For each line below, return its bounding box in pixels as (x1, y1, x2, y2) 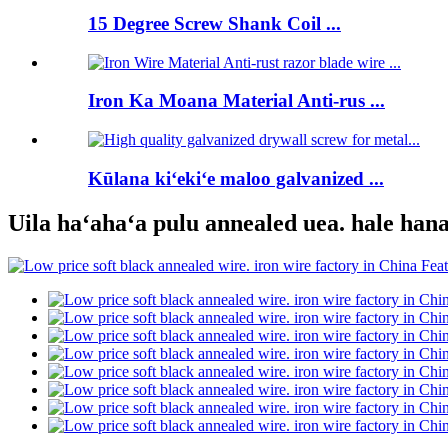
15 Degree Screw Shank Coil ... (88, 12, 341, 34)
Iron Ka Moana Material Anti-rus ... (88, 90, 385, 112)
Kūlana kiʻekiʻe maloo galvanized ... (88, 167, 384, 189)
